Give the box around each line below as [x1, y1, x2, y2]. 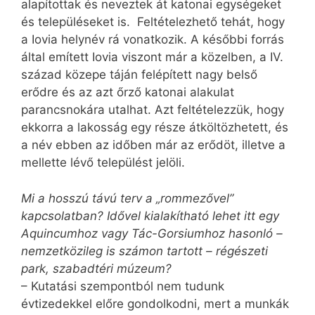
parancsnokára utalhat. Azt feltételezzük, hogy [21, 103, 284, 117]
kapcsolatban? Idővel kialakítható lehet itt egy [21, 208, 279, 223]
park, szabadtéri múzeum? [21, 261, 172, 276]
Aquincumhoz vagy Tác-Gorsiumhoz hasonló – [21, 226, 283, 240]
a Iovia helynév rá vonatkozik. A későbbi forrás [21, 32, 284, 47]
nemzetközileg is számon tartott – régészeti [21, 243, 268, 258]
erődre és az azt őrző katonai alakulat [21, 85, 234, 100]
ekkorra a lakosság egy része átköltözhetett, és [21, 120, 288, 135]
